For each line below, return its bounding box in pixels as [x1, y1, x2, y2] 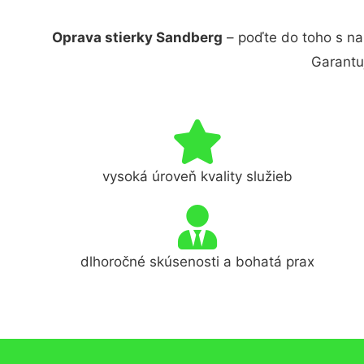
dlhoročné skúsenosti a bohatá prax [80, 253, 315, 270]
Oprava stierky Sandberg [51, 29, 223, 45]
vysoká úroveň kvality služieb [102, 167, 293, 184]
